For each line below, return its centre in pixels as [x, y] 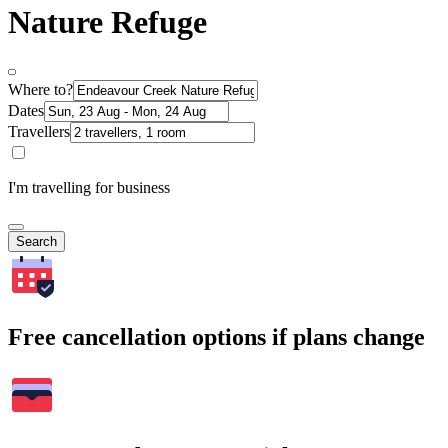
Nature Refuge [107, 21]
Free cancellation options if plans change [216, 337]
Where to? [40, 90]
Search [36, 242]
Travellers [39, 132]
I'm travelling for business [89, 188]
